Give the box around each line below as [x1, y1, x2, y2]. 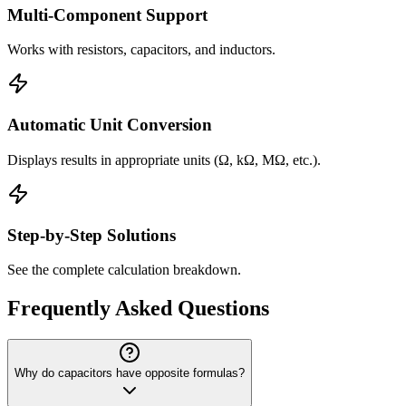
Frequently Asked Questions [7, 296, 269, 321]
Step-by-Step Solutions [7, 225, 176, 245]
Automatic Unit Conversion [7, 115, 212, 135]
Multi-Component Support [7, 5, 208, 24]
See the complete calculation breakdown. [7, 262, 241, 278]
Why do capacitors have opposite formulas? [14, 366, 245, 381]
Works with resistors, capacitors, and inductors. [7, 42, 275, 58]
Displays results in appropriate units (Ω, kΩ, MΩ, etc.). [7, 151, 321, 168]
